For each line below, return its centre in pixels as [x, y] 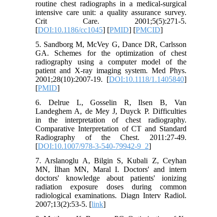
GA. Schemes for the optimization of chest [111, 53]
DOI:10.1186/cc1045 [70, 30]
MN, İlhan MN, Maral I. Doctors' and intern [111, 170]
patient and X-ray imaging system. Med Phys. [111, 71]
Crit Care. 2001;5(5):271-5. [111, 21]
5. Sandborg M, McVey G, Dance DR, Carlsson [111, 45]
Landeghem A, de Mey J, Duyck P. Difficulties [111, 111]
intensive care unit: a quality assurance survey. [111, 13]
